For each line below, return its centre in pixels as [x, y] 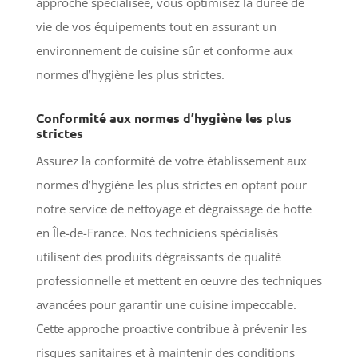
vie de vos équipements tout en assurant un [156, 26]
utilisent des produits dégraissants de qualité [158, 256]
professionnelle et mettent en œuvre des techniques [179, 280]
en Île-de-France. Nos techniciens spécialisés [157, 232]
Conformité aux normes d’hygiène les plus [163, 117]
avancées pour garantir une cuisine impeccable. [166, 304]
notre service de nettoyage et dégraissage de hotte [173, 208]
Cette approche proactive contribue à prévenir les [171, 328]
